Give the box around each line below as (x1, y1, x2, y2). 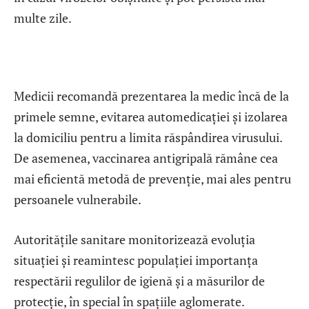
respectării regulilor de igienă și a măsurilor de (14, 272, 265, 289)
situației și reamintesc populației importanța (14, 251, 258, 268)
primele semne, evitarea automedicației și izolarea (14, 108, 288, 126)
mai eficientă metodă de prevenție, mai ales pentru (14, 170, 291, 188)
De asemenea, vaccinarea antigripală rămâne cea (14, 150, 278, 167)
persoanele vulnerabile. (14, 191, 141, 208)
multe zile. (14, 10, 72, 27)
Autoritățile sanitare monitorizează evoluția (14, 230, 255, 248)
